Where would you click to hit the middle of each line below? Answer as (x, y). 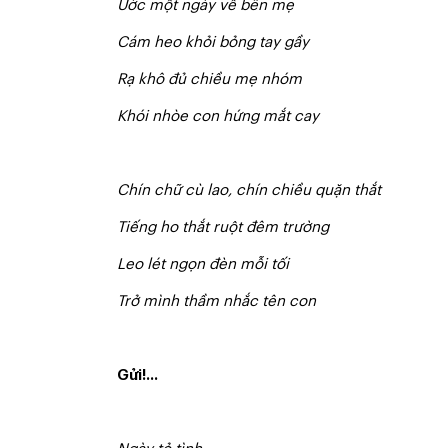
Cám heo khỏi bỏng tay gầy (213, 42)
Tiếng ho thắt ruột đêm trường (223, 227)
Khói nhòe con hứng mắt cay (218, 116)
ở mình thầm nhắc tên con (223, 301)
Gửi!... (137, 375)
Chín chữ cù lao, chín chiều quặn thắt (249, 190)
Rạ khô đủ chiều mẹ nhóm (209, 79)
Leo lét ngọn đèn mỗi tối (203, 264)
